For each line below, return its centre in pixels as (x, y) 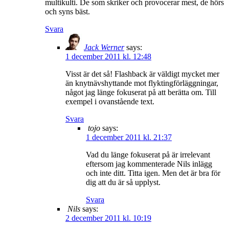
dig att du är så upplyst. (123, 182)
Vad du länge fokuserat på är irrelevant (148, 154)
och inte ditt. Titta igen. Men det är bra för (153, 173)
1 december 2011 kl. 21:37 (129, 137)
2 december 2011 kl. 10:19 (108, 218)
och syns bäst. (67, 11)
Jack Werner (104, 47)
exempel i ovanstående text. (110, 101)
